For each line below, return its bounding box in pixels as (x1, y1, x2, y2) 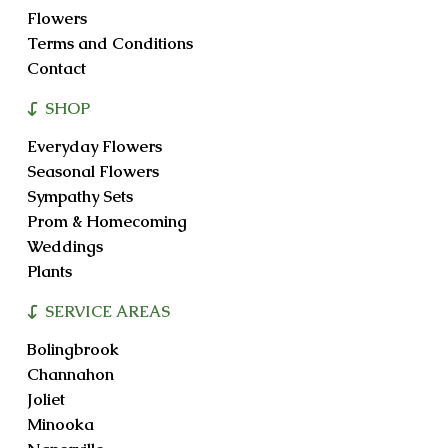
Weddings (26, 235, 103, 257)
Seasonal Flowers (26, 160, 159, 182)
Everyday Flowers (26, 135, 162, 157)
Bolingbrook (26, 338, 119, 360)
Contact (26, 57, 86, 79)
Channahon (26, 363, 114, 385)
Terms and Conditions (26, 32, 193, 54)
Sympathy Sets (26, 185, 133, 207)
